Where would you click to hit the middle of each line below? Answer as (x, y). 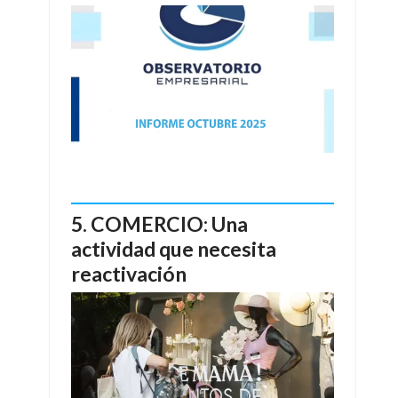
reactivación (129, 273)
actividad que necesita (174, 248)
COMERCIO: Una (169, 223)
